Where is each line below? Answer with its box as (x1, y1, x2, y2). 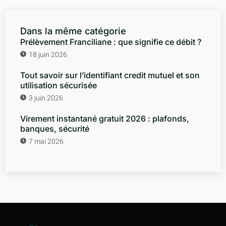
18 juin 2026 (29, 49, 67, 60)
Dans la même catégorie (20, 25, 126, 36)
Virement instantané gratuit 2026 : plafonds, (20, 113, 189, 124)
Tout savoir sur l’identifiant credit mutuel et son (20, 70, 200, 80)
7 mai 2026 (29, 136, 64, 147)
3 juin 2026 (29, 92, 63, 103)
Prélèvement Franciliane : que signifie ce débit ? (20, 36, 201, 47)
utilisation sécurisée (20, 80, 97, 90)
